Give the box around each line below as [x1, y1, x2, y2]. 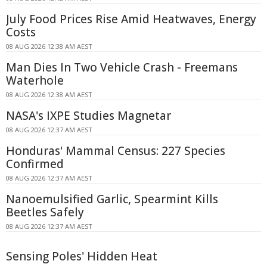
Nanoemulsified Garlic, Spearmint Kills [6, 191, 218, 207]
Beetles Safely [6, 204, 84, 221]
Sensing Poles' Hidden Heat [6, 249, 157, 265]
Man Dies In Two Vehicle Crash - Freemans [6, 60, 238, 76]
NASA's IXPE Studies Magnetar [6, 108, 171, 124]
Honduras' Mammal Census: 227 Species [6, 143, 225, 159]
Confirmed [6, 156, 64, 172]
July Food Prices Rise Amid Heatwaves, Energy [6, 11, 256, 27]
